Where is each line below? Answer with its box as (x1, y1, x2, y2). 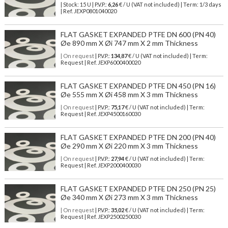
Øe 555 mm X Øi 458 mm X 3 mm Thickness (60, 90, 198, 99)
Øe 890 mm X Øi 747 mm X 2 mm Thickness (60, 39, 198, 48)
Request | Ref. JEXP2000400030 (60, 162, 140, 169)
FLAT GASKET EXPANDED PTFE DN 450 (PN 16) (60, 81, 216, 91)
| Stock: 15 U (60, 1, 91, 8)
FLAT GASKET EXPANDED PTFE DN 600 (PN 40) (60, 30, 216, 39)
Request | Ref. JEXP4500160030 (60, 110, 140, 118)
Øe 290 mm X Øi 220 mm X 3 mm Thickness (60, 141, 198, 151)
